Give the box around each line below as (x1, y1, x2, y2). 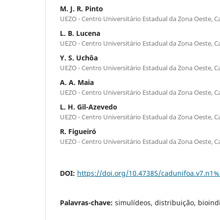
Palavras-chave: (60, 197, 115, 207)
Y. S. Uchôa (60, 53, 98, 62)
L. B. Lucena (60, 28, 100, 38)
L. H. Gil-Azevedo (60, 102, 117, 111)
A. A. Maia (60, 77, 94, 87)
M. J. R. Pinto (60, 3, 103, 13)
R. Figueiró (60, 126, 96, 136)
